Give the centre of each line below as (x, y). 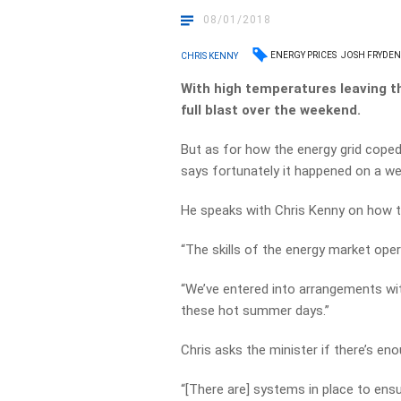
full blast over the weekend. (271, 110)
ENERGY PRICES (304, 55)
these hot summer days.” (256, 311)
